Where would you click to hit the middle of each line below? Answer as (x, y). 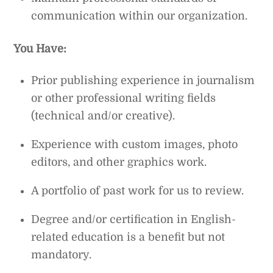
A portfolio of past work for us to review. (138, 191)
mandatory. (62, 255)
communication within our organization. (140, 16)
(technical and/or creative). (103, 116)
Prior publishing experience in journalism (143, 81)
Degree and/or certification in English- (134, 220)
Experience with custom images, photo (135, 145)
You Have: (40, 48)
